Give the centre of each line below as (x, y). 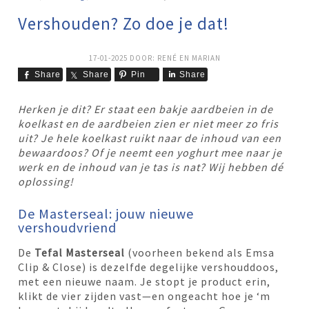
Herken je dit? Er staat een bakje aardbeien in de (146, 109)
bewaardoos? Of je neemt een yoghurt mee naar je (150, 152)
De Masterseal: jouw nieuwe (106, 213)
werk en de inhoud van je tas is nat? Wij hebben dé (151, 167)
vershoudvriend (68, 227)
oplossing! (46, 181)
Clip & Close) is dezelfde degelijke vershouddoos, (149, 267)
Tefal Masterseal (80, 252)
